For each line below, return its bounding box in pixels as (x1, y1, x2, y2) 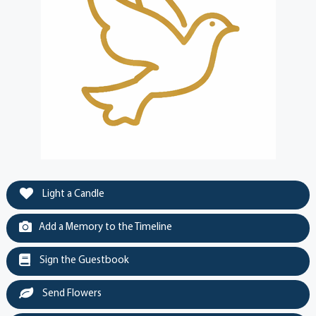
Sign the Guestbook (37, 255, 129, 266)
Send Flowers (39, 288, 102, 299)
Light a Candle (39, 188, 104, 200)
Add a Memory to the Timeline (38, 221, 172, 233)
